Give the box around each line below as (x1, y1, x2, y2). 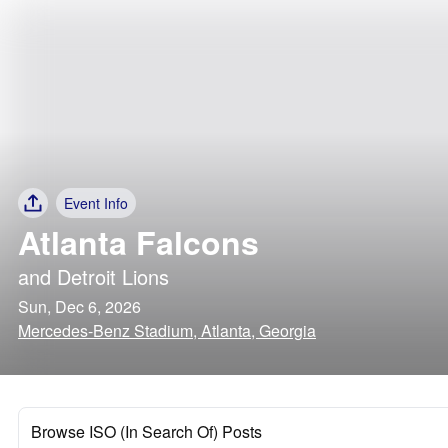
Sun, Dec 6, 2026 (18, 295, 141, 318)
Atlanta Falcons (18, 219, 259, 265)
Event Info (64, 193, 128, 213)
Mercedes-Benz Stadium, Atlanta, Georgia (18, 319, 316, 342)
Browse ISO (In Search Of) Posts (31, 420, 262, 443)
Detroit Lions (57, 262, 169, 291)
